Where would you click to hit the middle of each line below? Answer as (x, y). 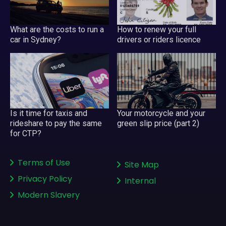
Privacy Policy (45, 179)
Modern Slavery (49, 195)
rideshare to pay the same (56, 123)
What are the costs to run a (57, 30)
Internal (140, 181)
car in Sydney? (36, 40)
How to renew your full (157, 30)
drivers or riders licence (159, 40)
